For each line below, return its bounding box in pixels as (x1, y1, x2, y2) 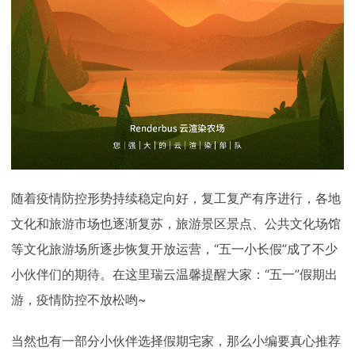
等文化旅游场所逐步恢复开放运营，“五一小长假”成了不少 (11, 241, 338, 257)
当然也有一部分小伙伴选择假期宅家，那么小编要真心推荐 (11, 333, 341, 349)
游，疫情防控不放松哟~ (11, 292, 147, 307)
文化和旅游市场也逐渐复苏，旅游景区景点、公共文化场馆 (11, 216, 341, 231)
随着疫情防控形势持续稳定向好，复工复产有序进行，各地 (11, 190, 341, 206)
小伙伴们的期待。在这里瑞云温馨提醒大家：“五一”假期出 (11, 266, 338, 282)
